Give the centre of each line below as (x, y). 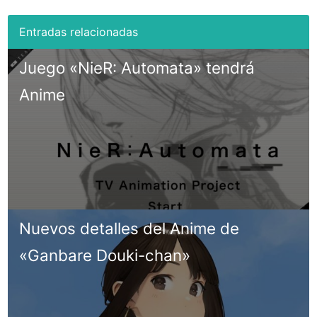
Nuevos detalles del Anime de (129, 229)
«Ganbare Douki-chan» (105, 255)
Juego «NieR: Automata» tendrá (137, 68)
